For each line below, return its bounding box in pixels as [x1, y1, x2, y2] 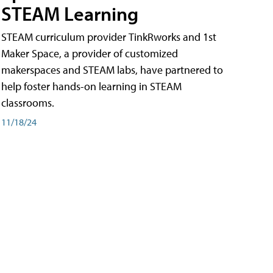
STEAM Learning [1, 1, 138, 26]
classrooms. [1, 96, 59, 110]
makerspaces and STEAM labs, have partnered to [1, 63, 223, 77]
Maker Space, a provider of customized [1, 46, 178, 61]
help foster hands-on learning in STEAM [1, 79, 182, 94]
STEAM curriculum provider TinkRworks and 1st [1, 30, 216, 44]
